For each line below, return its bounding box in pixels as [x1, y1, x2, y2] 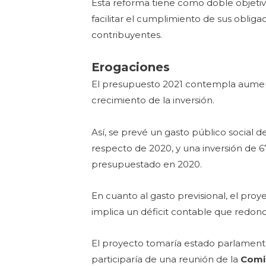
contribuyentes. [91, 29, 165, 41]
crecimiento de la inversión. [91, 94, 215, 106]
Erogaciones [91, 60, 170, 75]
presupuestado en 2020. [91, 158, 202, 170]
